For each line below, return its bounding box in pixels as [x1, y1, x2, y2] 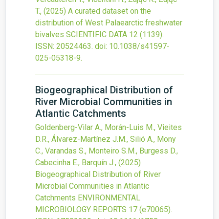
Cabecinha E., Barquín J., [35, 158, 118, 167]
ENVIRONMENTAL [78, 193, 140, 202]
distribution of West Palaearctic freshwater [35, 18, 182, 27]
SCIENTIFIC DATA [66, 30, 127, 39]
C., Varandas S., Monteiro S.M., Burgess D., [35, 146, 178, 155]
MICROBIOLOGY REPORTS [35, 205, 127, 214]
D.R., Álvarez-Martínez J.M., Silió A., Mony [35, 134, 176, 144]
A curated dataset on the [68, 6, 151, 16]
